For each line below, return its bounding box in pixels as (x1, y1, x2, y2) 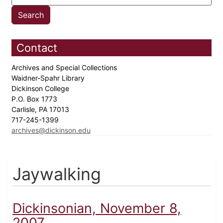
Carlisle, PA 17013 (11, 105, 71, 114)
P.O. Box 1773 (11, 95, 59, 104)
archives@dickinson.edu (11, 126, 91, 135)
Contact (16, 41, 57, 55)
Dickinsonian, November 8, (12, 200, 181, 217)
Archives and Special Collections (11, 63, 119, 72)
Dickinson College (11, 84, 71, 93)
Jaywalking (12, 164, 101, 185)
